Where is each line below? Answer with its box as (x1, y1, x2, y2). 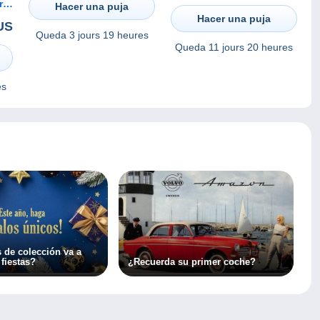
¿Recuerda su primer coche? (127, 256, 256, 268)
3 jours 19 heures (69, 29, 149, 41)
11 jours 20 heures (209, 41, 293, 54)
